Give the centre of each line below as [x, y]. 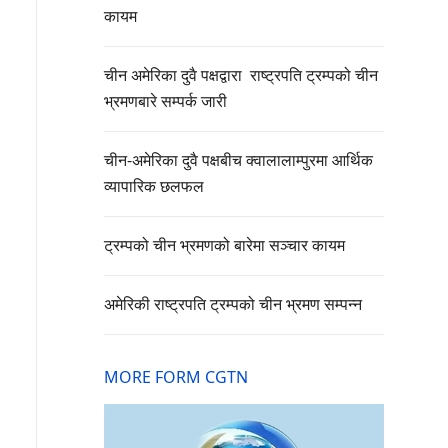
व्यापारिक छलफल [154, 186]
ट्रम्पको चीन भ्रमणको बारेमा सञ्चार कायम [226, 245]
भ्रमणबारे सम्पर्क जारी [165, 101]
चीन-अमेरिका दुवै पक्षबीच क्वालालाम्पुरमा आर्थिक [238, 160]
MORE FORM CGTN [176, 377]
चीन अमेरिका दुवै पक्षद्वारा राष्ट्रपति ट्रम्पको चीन [241, 75]
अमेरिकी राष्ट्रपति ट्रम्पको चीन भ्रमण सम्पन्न [233, 304]
